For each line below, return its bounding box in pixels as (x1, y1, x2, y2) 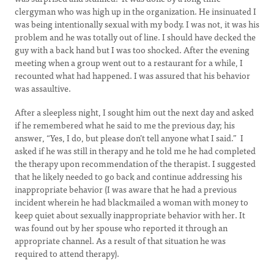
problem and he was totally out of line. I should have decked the (15, 30, 256, 43)
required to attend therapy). (15, 246, 119, 260)
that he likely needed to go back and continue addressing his (15, 169, 242, 183)
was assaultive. (15, 81, 71, 95)
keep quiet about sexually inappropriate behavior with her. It (15, 208, 245, 221)
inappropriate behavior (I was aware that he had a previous (15, 182, 237, 196)
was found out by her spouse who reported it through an (15, 221, 228, 234)
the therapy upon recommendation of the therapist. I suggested (15, 157, 256, 170)
